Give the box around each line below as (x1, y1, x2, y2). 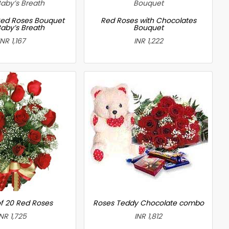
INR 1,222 (133, 35, 163, 46)
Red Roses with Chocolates (100, 15, 196, 26)
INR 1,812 (134, 211, 162, 221)
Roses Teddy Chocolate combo (93, 197, 204, 208)
